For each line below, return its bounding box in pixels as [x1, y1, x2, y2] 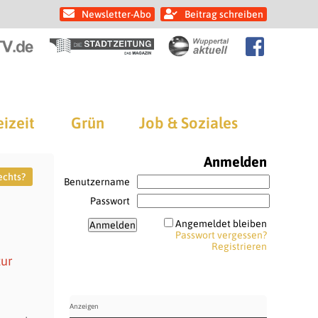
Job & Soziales [139, 114, 238, 132]
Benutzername [63, 176, 130, 187]
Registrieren [211, 241, 267, 252]
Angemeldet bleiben [175, 218, 267, 229]
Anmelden [203, 153, 267, 170]
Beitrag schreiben [185, 9, 263, 20]
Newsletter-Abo [82, 9, 151, 20]
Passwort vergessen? [175, 229, 267, 241]
